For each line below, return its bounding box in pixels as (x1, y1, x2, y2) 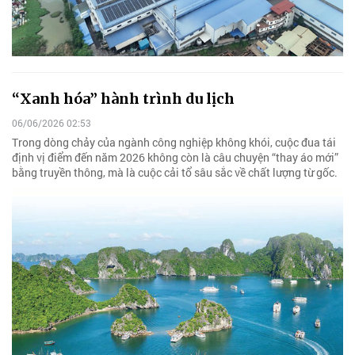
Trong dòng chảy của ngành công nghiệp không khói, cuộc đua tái (12, 134, 336, 150)
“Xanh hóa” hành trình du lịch (12, 89, 235, 108)
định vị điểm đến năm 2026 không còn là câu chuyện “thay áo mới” (12, 149, 338, 165)
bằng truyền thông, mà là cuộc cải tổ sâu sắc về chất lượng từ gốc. (12, 164, 338, 180)
